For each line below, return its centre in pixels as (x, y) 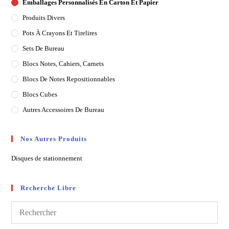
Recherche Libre (49, 188)
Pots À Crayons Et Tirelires (60, 33)
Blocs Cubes (40, 95)
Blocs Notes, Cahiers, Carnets (63, 64)
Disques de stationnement (47, 158)
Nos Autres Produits (54, 139)
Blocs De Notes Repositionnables (69, 79)
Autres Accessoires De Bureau (64, 110)
